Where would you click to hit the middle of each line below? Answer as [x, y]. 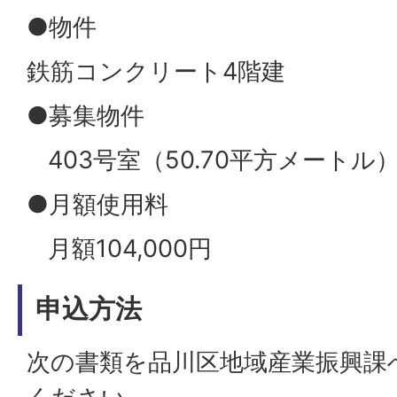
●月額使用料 [97, 205]
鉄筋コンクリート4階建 [156, 72]
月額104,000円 [119, 249]
